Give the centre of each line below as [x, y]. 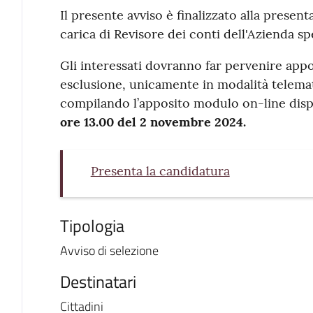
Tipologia [92, 226]
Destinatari [98, 281]
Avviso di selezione [109, 250]
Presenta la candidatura [160, 171]
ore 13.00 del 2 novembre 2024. [153, 122]
